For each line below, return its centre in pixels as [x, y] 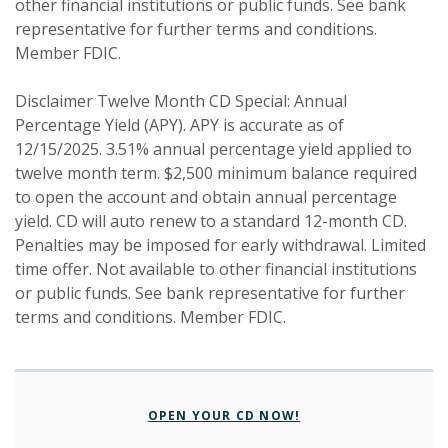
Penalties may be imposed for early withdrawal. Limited [220, 244]
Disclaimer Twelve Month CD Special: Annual [181, 100]
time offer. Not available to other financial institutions [216, 268]
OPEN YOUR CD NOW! [224, 416]
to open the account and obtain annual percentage [206, 196]
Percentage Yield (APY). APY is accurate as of [179, 124]
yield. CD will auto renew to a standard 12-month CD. [211, 220]
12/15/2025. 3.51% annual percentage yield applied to [213, 148]
